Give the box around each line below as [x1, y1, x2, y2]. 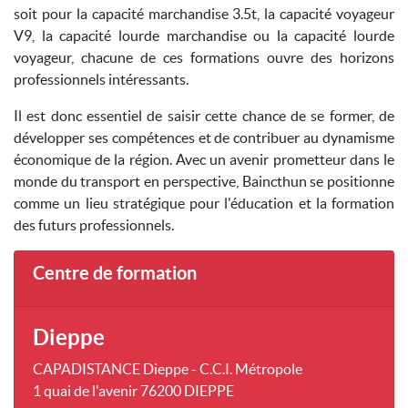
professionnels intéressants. [14, 71, 189, 87]
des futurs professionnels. [14, 217, 174, 233]
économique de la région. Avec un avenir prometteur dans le [14, 151, 394, 168]
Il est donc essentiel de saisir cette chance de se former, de [14, 107, 394, 124]
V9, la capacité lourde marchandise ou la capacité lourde [14, 27, 394, 44]
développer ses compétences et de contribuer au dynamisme [14, 129, 394, 146]
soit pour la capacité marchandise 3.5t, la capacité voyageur [14, 5, 394, 22]
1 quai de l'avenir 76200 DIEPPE [33, 382, 234, 399]
